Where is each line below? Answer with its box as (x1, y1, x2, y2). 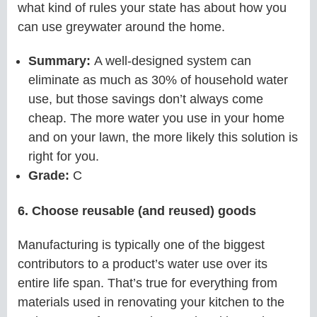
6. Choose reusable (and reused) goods (18, 203, 256, 218)
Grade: (28, 168, 73, 183)
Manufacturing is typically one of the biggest (18, 238, 265, 253)
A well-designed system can (94, 54, 251, 69)
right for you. (28, 149, 99, 164)
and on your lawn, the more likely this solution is (28, 130, 298, 145)
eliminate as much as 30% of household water (28, 73, 288, 88)
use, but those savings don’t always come (28, 92, 263, 107)
